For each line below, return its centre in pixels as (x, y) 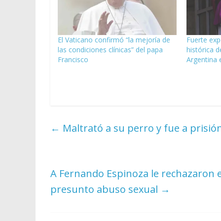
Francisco (73, 59)
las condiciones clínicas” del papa (110, 49)
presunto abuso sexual (105, 189)
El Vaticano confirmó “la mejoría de (114, 39)
